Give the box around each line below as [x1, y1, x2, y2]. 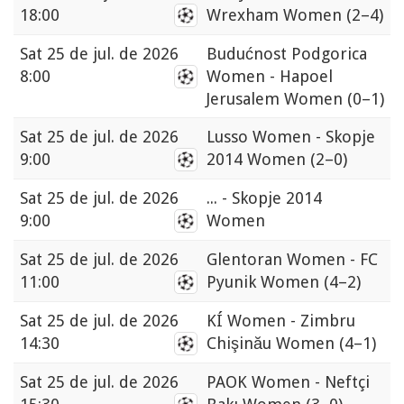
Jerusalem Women [207, 89, 347, 109]
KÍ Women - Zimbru [207, 311, 355, 331]
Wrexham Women [207, 5, 346, 25]
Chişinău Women [207, 334, 339, 353]
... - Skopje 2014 [207, 188, 322, 208]
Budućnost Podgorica [207, 44, 367, 64]
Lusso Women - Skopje [207, 127, 375, 147]
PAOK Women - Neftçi [207, 372, 370, 392]
